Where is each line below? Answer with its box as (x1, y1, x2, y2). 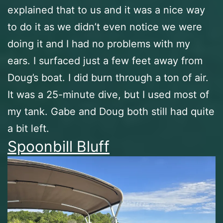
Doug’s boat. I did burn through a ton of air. (7, 72, 209, 84)
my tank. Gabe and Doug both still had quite (7, 106, 215, 118)
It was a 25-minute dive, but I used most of (7, 89, 209, 101)
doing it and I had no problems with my (7, 38, 190, 50)
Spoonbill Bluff (7, 137, 110, 156)
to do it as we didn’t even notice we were (7, 21, 202, 33)
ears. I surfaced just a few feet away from (7, 55, 203, 67)
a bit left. (7, 122, 49, 135)
